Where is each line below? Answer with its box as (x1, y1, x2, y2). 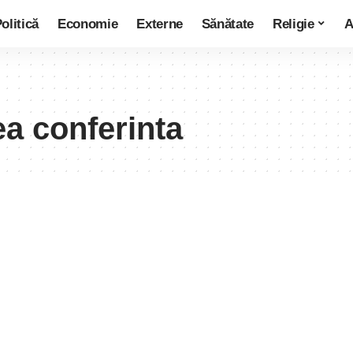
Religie (273, 16, 314, 32)
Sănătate (201, 16, 255, 32)
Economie (57, 16, 118, 32)
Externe (136, 16, 183, 32)
